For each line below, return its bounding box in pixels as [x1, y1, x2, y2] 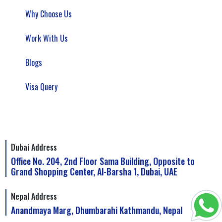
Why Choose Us [25, 8, 72, 20]
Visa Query [25, 81, 58, 93]
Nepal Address [11, 190, 57, 203]
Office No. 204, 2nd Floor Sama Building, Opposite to [11, 155, 195, 168]
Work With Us [25, 32, 68, 45]
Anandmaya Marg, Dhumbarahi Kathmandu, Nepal [11, 204, 183, 217]
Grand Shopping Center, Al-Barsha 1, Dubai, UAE [11, 165, 178, 178]
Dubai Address [11, 141, 57, 154]
